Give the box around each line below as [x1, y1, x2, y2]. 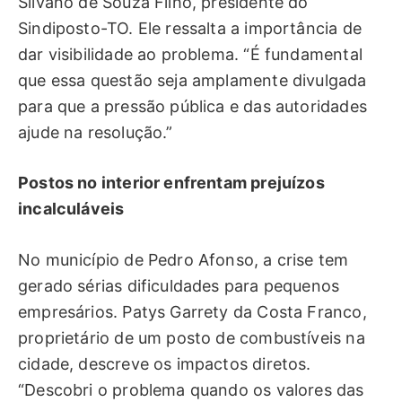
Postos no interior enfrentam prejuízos [18, 173, 325, 193]
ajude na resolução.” [18, 122, 173, 142]
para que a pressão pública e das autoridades [18, 96, 367, 116]
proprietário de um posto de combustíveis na [18, 328, 365, 348]
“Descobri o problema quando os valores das [18, 380, 364, 400]
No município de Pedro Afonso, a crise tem [18, 250, 349, 270]
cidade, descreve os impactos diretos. [18, 354, 311, 374]
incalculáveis [18, 199, 125, 219]
